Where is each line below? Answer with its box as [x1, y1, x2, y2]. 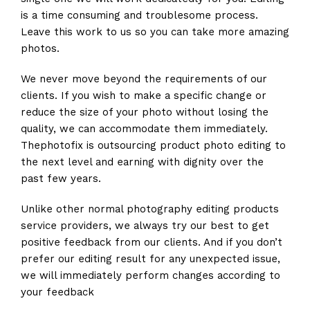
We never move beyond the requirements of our [20, 73, 267, 86]
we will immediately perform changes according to [20, 269, 280, 282]
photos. [20, 42, 60, 55]
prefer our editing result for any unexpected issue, [20, 253, 280, 266]
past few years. [20, 172, 101, 185]
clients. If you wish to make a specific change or [20, 89, 266, 102]
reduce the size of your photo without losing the [20, 106, 268, 119]
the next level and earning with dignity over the [20, 156, 264, 169]
